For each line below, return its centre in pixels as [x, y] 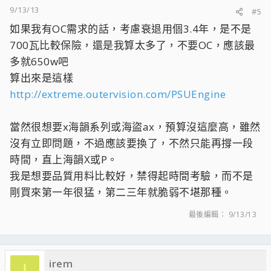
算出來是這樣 [41, 78]
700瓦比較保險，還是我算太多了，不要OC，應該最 [132, 45]
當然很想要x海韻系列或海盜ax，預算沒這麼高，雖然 [135, 127]
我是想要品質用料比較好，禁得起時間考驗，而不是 [132, 176]
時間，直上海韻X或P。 [64, 159]
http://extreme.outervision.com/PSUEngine [118, 94]
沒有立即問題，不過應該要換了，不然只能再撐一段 [132, 143]
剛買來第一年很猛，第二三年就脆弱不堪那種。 [121, 192]
